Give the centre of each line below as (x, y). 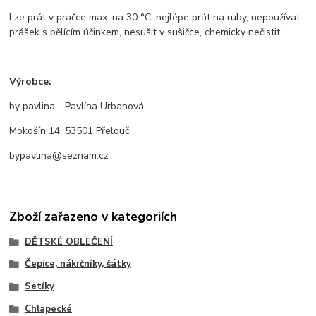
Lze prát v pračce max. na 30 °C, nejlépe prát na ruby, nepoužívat (155, 17)
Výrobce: (31, 81)
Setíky (39, 287)
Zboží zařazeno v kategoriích (93, 217)
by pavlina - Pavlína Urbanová (77, 106)
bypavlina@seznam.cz (59, 155)
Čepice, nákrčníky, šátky (78, 264)
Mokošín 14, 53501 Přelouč (69, 130)
